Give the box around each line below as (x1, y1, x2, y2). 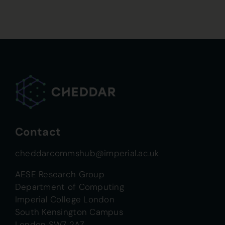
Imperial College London (15, 193, 115, 205)
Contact (15, 124, 61, 139)
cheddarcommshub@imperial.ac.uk (15, 147, 159, 159)
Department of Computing (15, 181, 124, 192)
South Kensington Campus (15, 206, 123, 217)
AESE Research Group (15, 168, 104, 180)
